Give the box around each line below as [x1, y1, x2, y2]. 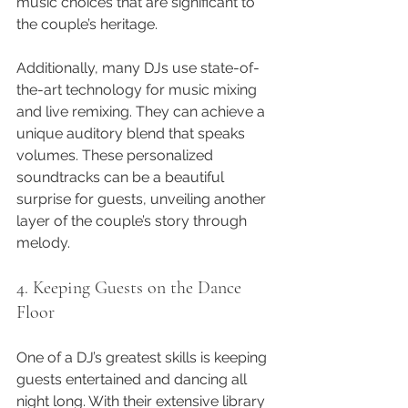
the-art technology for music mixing [16, 80, 260, 98]
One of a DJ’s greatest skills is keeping [16, 348, 270, 366]
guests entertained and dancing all [16, 370, 250, 388]
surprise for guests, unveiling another [16, 189, 270, 208]
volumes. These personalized [16, 146, 217, 164]
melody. [16, 233, 70, 251]
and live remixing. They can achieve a [16, 102, 269, 120]
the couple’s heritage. [16, 15, 158, 33]
